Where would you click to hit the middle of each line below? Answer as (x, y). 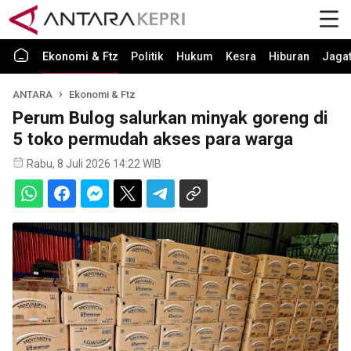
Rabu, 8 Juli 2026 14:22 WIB (94, 164)
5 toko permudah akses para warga (153, 139)
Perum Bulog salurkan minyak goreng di (170, 118)
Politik (147, 57)
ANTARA (33, 94)
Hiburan (289, 57)
